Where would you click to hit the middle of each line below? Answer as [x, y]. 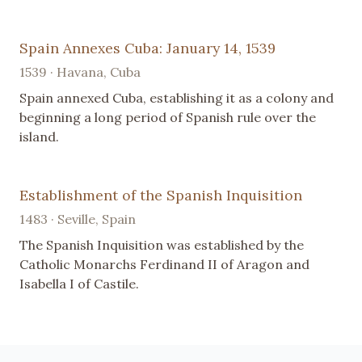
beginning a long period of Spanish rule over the [168, 118]
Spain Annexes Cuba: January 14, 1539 [147, 48]
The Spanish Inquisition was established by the [162, 245]
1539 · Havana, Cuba [80, 72]
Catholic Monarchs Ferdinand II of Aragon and [164, 265]
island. [39, 137]
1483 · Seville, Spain [78, 219]
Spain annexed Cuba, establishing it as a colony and [177, 98]
